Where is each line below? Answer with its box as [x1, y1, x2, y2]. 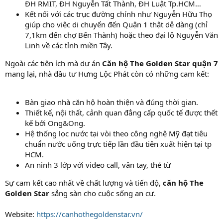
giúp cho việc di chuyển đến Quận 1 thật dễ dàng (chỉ [25, 19, 208, 29]
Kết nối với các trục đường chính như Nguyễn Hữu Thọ [25, 8, 212, 19]
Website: [5, 209, 36, 219]
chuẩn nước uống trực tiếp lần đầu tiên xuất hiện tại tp [25, 138, 212, 149]
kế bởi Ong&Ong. [25, 117, 85, 128]
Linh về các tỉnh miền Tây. [25, 40, 112, 50]
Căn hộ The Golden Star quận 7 [102, 58, 218, 68]
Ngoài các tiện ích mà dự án [5, 58, 102, 68]
